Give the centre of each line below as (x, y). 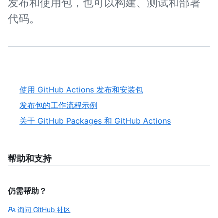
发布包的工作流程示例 (58, 105)
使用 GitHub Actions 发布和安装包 (81, 90)
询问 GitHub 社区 (44, 209)
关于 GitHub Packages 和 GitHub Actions (95, 121)
